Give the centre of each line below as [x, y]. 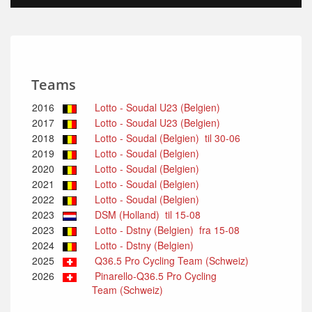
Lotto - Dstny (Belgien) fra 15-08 [166, 230]
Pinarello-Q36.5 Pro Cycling [154, 276]
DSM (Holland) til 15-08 [146, 214]
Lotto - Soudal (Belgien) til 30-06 [166, 138]
